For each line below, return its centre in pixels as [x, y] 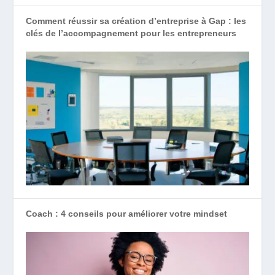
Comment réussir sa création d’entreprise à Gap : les [136, 21]
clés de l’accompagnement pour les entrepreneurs [131, 33]
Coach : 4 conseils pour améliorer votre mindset [127, 214]
